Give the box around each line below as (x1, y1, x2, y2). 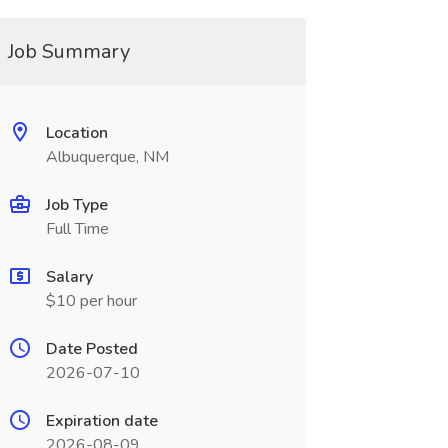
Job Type (45, 194, 108, 216)
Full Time (45, 218, 109, 240)
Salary (45, 266, 93, 288)
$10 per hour (45, 290, 137, 312)
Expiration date (45, 410, 158, 432)
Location (45, 122, 108, 144)
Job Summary (7, 38, 130, 65)
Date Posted (45, 338, 138, 360)
